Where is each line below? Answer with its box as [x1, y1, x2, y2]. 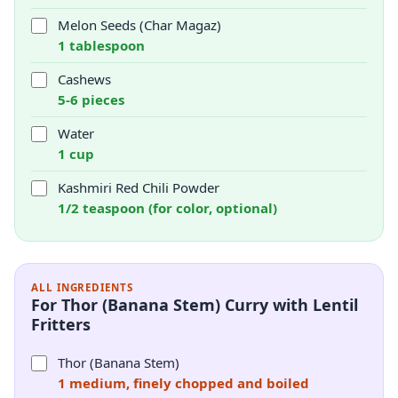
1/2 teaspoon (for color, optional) [58, 199, 277, 217]
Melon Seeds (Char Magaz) [58, 16, 221, 34]
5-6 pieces [58, 91, 124, 108]
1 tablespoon [58, 36, 145, 54]
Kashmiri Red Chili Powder [58, 179, 219, 196]
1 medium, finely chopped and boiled [58, 374, 309, 392]
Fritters [31, 314, 91, 335]
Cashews [58, 70, 111, 88]
